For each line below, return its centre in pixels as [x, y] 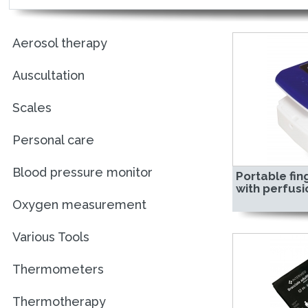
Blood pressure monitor [82, 172]
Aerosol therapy [59, 43]
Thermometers [58, 269]
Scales [32, 108]
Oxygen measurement [79, 205]
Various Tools [51, 237]
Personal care [53, 140]
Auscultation [48, 75]
